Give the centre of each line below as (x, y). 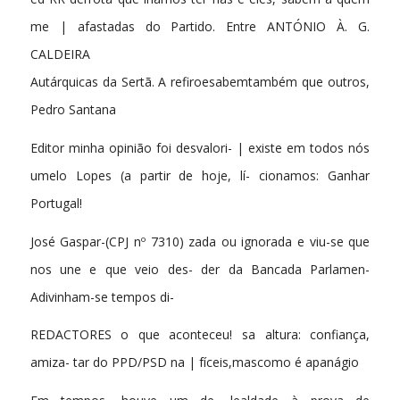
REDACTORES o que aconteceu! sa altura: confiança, (200, 335)
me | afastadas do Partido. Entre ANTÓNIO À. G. (200, 26)
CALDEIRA (60, 54)
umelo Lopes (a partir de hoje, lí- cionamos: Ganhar (200, 175)
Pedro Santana (73, 109)
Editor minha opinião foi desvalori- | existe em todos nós (200, 147)
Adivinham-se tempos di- (102, 296)
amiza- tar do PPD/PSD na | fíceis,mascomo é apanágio (194, 362)
